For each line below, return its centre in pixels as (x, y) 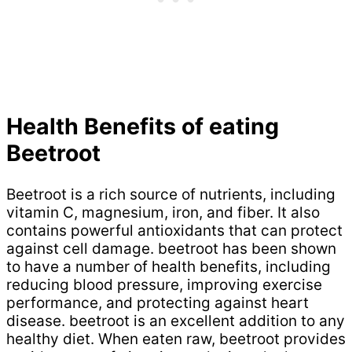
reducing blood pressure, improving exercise (164, 284)
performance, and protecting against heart (158, 302)
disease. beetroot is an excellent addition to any (176, 321)
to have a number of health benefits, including (169, 266)
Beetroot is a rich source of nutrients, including (171, 194)
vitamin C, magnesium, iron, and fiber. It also (163, 212)
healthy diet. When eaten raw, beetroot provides (176, 339)
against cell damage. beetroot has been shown (171, 248)
